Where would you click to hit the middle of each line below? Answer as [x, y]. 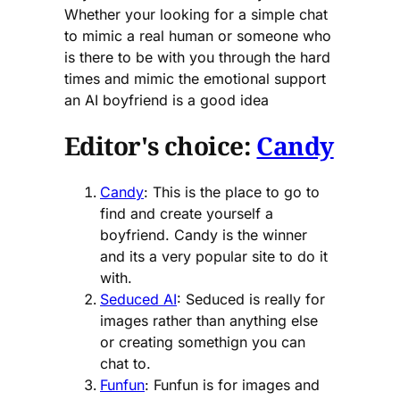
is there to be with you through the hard [197, 58]
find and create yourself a [187, 213]
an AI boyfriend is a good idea [167, 100]
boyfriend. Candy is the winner [204, 234]
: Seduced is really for [251, 299]
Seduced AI [138, 299]
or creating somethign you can [203, 342]
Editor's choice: [161, 146]
